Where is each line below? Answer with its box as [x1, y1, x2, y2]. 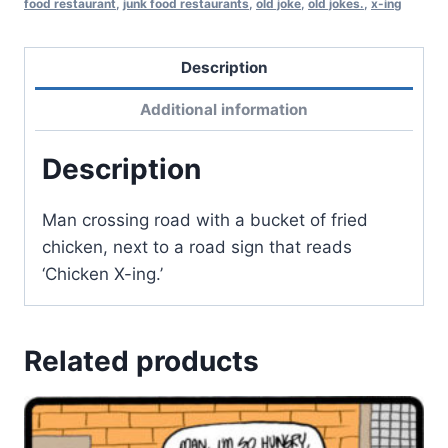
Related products [24, 343, 259, 378]
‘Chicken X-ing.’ [42, 263, 163, 284]
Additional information [140, 99, 308, 119]
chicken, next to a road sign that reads [42, 236, 352, 257]
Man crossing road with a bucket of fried [42, 209, 368, 230]
